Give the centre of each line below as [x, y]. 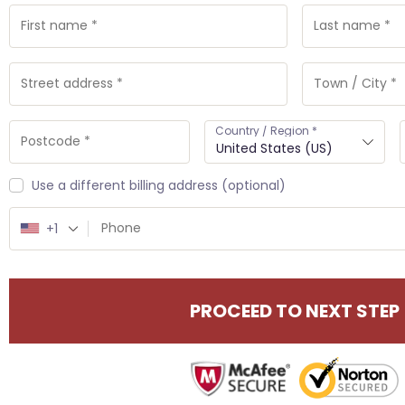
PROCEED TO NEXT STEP [295, 311]
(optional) [254, 185]
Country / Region [262, 130]
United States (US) [274, 148]
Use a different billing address [127, 185]
